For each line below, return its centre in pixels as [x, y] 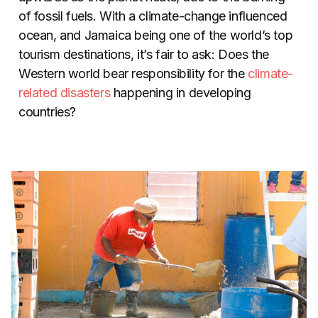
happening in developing [181, 93]
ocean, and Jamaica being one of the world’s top [156, 35]
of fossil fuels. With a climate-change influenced [153, 16]
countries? [47, 112]
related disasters [65, 93]
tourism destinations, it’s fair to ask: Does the [144, 55]
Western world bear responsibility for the [133, 74]
